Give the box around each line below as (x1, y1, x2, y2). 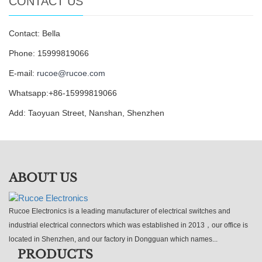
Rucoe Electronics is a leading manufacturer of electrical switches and (9, 206, 230, 215)
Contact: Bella (9, 29, 60, 38)
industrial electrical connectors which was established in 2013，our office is (9, 220, 248, 229)
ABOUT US (9, 171, 77, 185)
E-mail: (9, 68, 37, 78)
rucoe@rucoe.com (37, 68, 105, 78)
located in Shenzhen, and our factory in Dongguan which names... (9, 235, 218, 243)
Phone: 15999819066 (9, 49, 89, 58)
